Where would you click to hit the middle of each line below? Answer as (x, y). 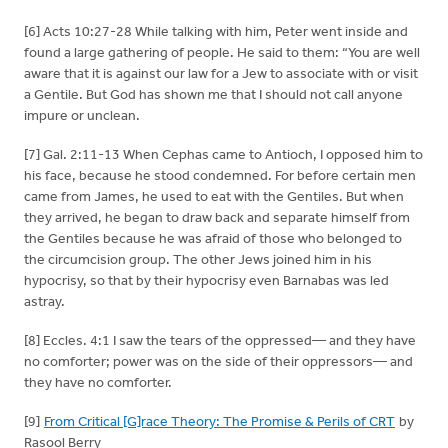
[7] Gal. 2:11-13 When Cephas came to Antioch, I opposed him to (223, 155)
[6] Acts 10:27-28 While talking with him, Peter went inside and (216, 32)
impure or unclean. (82, 116)
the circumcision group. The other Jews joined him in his (198, 260)
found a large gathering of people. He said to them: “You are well (222, 53)
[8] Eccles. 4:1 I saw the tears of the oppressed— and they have (220, 341)
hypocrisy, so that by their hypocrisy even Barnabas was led (206, 281)
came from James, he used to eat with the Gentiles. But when (214, 197)
